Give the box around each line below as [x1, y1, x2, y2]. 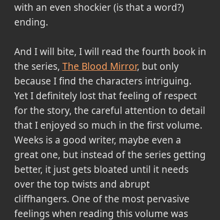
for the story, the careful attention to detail [14, 104, 205, 117]
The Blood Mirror [62, 60, 137, 73]
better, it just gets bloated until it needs [14, 163, 189, 176]
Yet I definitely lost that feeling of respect [14, 89, 197, 103]
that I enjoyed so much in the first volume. [14, 119, 202, 132]
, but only [137, 60, 179, 73]
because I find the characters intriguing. [14, 75, 192, 88]
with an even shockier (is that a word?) [14, 1, 184, 14]
